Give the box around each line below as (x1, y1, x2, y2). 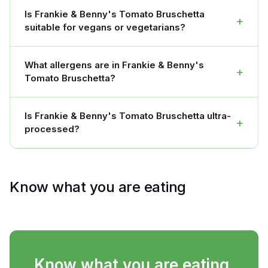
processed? (25, 123, 80, 135)
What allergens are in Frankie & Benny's (25, 59, 204, 71)
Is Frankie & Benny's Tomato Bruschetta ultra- (25, 110, 231, 122)
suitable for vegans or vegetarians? (25, 22, 185, 33)
